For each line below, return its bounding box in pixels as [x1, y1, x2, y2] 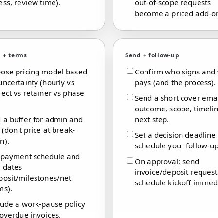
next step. [135, 114, 169, 124]
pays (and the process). [135, 77, 216, 87]
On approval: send [135, 156, 200, 166]
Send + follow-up [125, 51, 180, 59]
